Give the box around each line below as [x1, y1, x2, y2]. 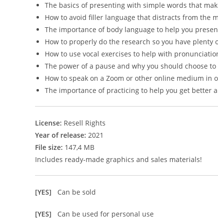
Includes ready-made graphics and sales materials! [35, 155, 202, 164]
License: [35, 118, 64, 127]
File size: [35, 143, 63, 152]
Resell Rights [64, 118, 106, 127]
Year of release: [35, 130, 86, 140]
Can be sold [57, 187, 96, 197]
